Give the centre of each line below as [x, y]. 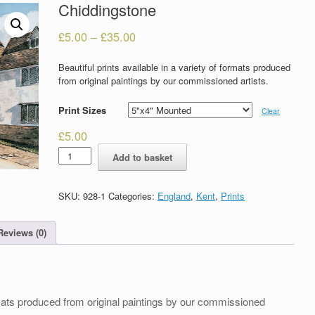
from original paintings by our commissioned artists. [163, 81]
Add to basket [143, 157]
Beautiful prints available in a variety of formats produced [174, 67]
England [174, 195]
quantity [73, 162]
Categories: [133, 195]
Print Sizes [82, 110]
